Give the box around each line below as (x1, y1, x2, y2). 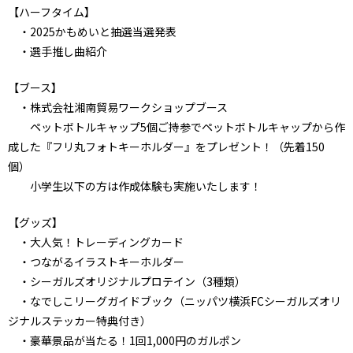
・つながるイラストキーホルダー (8, 254, 184, 270)
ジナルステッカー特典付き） (8, 313, 151, 329)
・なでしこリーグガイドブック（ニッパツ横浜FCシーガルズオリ (8, 293, 341, 310)
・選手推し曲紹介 (8, 43, 107, 60)
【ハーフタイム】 (8, 4, 95, 20)
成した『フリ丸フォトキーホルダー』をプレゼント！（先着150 (8, 139, 325, 155)
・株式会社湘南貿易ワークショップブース (8, 99, 228, 116)
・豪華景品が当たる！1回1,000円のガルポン (8, 333, 241, 349)
